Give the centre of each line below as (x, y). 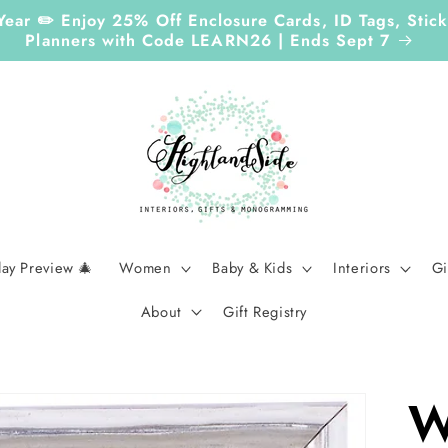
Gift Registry (265, 311)
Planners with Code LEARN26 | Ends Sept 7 (222, 40)
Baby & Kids (252, 268)
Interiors (362, 268)
